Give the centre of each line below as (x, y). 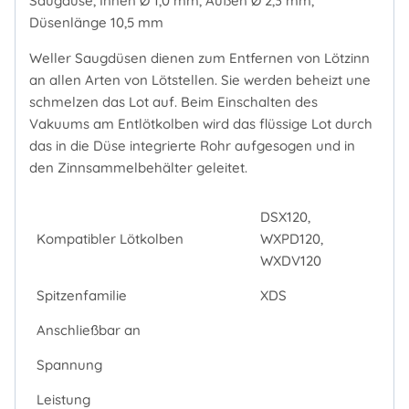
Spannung (69, 364)
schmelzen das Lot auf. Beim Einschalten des (173, 102)
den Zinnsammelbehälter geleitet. (138, 168)
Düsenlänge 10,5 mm (96, 22)
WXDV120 (290, 260)
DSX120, (285, 216)
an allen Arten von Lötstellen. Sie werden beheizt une (200, 80)
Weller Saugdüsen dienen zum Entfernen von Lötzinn (199, 58)
